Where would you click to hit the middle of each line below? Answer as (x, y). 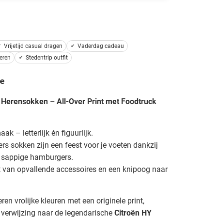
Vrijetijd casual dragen (33, 46)
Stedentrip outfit (46, 57)
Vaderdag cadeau (101, 46)
